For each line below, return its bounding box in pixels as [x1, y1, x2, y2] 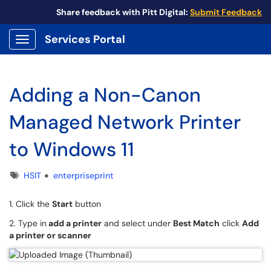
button [73, 198, 103, 209]
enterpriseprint [53, 170, 114, 181]
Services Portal [45, 32, 125, 47]
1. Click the [9, 198, 52, 209]
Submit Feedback [190, 7, 262, 18]
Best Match [173, 218, 220, 229]
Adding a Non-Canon [9, 82, 201, 108]
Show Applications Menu [22, 44, 118, 54]
